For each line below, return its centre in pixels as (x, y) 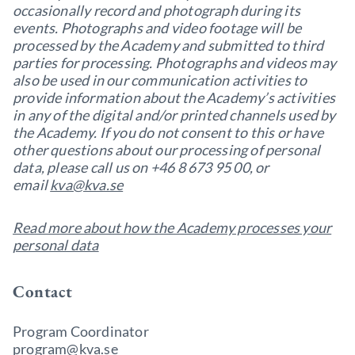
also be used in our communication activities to (160, 80)
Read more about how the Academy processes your (172, 227)
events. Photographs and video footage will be (157, 28)
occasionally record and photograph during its (157, 10)
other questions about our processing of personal (167, 150)
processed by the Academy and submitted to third (168, 45)
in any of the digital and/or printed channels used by (174, 115)
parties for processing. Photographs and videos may (175, 63)
